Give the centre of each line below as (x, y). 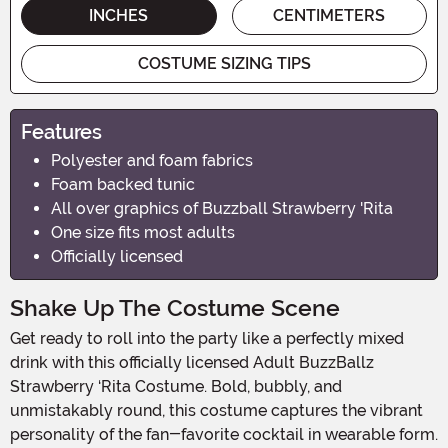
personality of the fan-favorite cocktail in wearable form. (224, 434)
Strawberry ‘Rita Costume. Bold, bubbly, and (176, 386)
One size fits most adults (143, 232)
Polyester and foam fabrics (152, 160)
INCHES (119, 15)
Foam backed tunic (123, 184)
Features (61, 131)
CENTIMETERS (329, 15)
